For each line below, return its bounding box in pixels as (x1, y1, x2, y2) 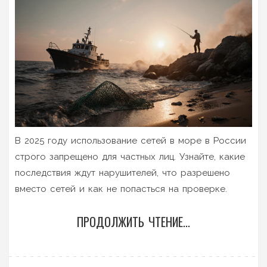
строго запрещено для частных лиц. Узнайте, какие (15, 151, 245, 162)
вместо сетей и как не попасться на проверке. (15, 183, 227, 194)
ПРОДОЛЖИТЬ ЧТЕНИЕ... (77, 212, 190, 231)
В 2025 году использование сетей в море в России (15, 135, 246, 146)
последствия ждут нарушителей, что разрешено (15, 167, 230, 178)
